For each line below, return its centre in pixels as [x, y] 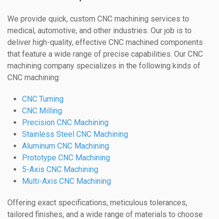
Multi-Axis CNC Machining [66, 181]
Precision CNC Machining [65, 123]
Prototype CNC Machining [66, 158]
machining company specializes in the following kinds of [104, 66]
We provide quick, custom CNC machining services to [98, 19]
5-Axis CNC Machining [60, 170]
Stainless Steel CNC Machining [75, 134]
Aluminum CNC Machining [66, 146]
